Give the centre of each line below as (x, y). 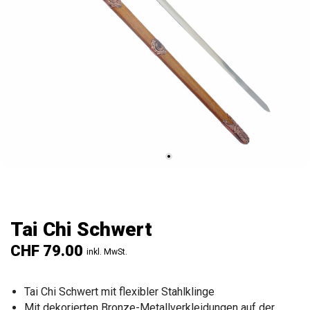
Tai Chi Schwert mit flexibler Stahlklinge (119, 292)
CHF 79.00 (47, 251)
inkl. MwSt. (107, 252)
